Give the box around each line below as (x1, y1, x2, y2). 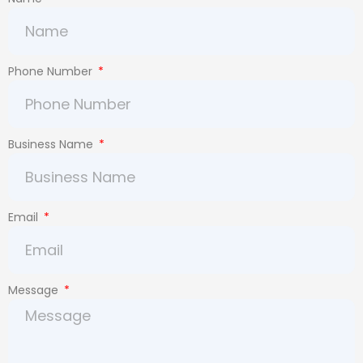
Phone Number (8, 63, 96, 80)
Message (8, 282, 62, 299)
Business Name (8, 136, 96, 153)
